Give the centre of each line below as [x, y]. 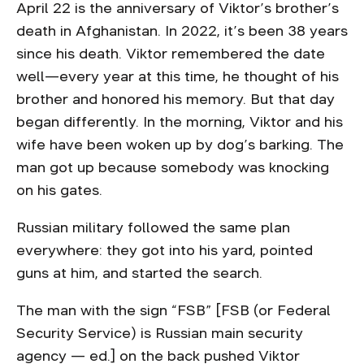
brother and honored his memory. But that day [175, 99]
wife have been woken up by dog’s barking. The [180, 145]
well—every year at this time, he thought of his [178, 76]
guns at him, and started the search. [141, 273]
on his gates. [61, 190]
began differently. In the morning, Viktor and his [180, 122]
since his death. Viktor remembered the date [171, 54]
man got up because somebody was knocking [173, 167]
